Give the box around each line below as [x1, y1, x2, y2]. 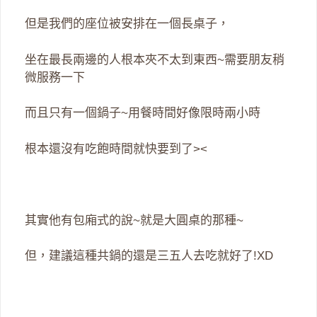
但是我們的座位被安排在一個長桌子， [25, 17, 229, 31]
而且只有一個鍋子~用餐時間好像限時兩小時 [25, 106, 260, 120]
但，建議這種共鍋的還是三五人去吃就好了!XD [25, 249, 273, 263]
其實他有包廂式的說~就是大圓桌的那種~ [25, 213, 243, 227]
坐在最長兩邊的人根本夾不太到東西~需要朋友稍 [25, 52, 284, 67]
